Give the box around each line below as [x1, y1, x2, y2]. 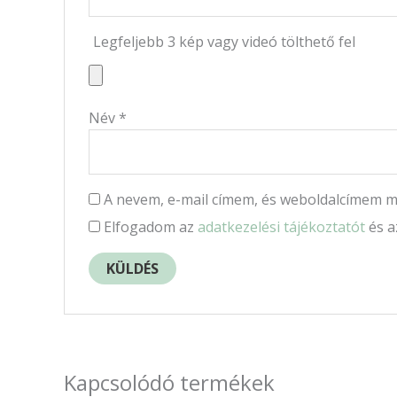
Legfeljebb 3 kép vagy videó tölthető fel [92, 32, 355, 52]
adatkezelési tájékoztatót [197, 217, 365, 237]
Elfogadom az [103, 217, 198, 237]
